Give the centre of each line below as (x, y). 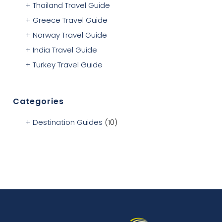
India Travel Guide (65, 50)
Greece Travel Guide (70, 20)
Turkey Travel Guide (68, 65)
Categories (39, 102)
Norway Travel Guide (70, 35)
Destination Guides (68, 122)
